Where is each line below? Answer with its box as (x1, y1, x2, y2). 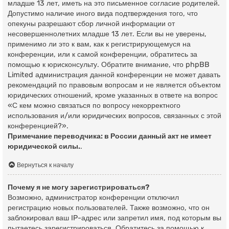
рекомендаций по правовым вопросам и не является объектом (8, 81, 221, 90)
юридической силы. (8, 142, 80, 151)
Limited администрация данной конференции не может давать (8, 71, 220, 80)
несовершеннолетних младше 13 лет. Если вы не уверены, (8, 30, 207, 39)
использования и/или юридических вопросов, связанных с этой (8, 111, 221, 121)
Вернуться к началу (17, 161, 74, 169)
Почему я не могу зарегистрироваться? (8, 183, 149, 192)
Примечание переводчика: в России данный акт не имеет (8, 132, 212, 141)
